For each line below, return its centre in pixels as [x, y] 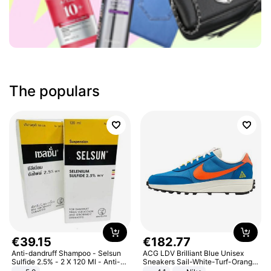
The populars [55, 91]
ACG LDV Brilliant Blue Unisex [193, 253]
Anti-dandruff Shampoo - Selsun [67, 253]
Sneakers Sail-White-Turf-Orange [200, 261]
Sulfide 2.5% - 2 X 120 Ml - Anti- [66, 261]
